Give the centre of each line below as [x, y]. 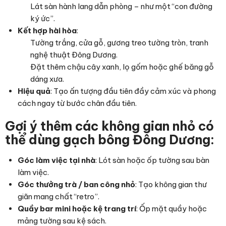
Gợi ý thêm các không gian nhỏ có [109, 126]
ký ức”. [43, 18]
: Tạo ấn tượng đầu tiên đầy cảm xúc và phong [133, 91]
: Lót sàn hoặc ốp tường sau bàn [152, 160]
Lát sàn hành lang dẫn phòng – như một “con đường [121, 6]
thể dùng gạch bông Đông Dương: [110, 139]
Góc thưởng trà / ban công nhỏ [76, 184]
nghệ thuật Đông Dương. [74, 54]
